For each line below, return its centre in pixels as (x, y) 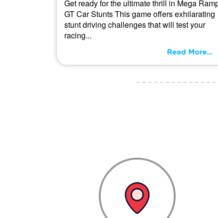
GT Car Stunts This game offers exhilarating (140, 14)
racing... (78, 35)
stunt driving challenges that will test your (135, 24)
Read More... (190, 52)
